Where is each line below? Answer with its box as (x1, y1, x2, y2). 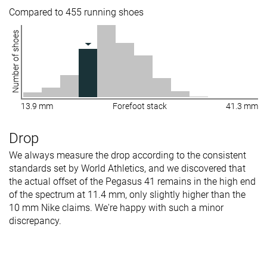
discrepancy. (9, 215, 61, 226)
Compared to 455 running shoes (9, 6, 144, 18)
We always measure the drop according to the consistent (9, 149, 246, 161)
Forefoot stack (112, 101, 167, 111)
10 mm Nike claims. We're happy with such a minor (9, 201, 223, 213)
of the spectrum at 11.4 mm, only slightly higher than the (9, 188, 246, 200)
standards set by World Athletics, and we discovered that (9, 162, 246, 174)
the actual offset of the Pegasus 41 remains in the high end (9, 175, 256, 187)
